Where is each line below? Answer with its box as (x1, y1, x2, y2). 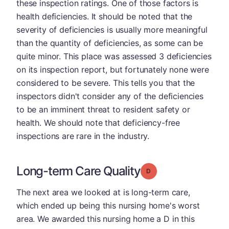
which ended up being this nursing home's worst (16, 200, 200, 211)
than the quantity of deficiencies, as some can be (16, 37, 203, 48)
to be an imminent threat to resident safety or (16, 104, 190, 114)
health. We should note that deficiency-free (16, 117, 180, 128)
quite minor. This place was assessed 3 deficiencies (16, 51, 212, 61)
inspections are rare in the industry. (16, 130, 150, 141)
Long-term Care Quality (16, 163, 141, 178)
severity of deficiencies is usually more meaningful (16, 24, 208, 35)
